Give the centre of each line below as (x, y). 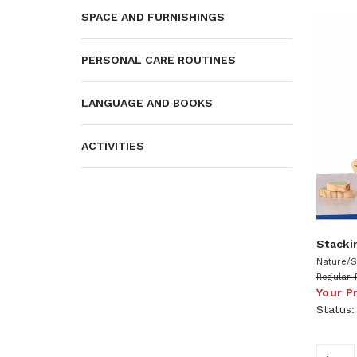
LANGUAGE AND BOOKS (147, 103)
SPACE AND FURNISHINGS (153, 17)
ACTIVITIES (113, 146)
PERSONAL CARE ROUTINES (159, 60)
